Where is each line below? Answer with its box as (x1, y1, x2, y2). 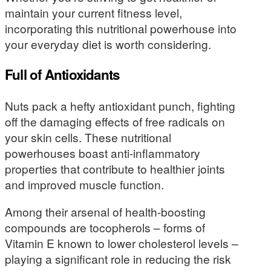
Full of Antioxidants (5, 65, 120, 85)
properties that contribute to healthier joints (5, 160, 225, 177)
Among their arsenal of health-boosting (5, 203, 206, 220)
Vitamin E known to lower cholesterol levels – (5, 234, 238, 251)
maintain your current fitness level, (5, 4, 182, 21)
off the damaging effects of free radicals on (5, 113, 225, 129)
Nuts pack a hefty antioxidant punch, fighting (5, 97, 235, 114)
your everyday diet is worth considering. (5, 35, 211, 52)
